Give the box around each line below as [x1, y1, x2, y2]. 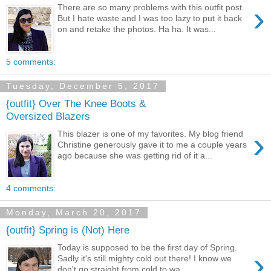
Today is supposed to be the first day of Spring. [57, 242, 238, 252]
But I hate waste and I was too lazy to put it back [57, 13, 243, 23]
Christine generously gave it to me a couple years [57, 139, 247, 149]
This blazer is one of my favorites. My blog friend [57, 128, 244, 139]
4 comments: [6, 183, 56, 193]
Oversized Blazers [6, 110, 90, 123]
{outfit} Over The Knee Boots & [6, 97, 146, 110]
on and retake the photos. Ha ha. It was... [57, 24, 217, 34]
